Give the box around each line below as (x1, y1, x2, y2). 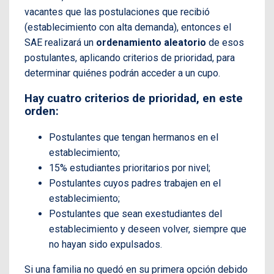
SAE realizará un (24, 37, 96, 49)
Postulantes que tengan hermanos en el (49, 131, 218, 143)
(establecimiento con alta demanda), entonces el (24, 21, 231, 34)
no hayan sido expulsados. (49, 238, 162, 250)
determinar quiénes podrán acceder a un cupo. (24, 67, 220, 80)
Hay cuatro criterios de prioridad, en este (24, 91, 243, 105)
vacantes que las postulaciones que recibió (24, 6, 210, 18)
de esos (206, 37, 244, 49)
